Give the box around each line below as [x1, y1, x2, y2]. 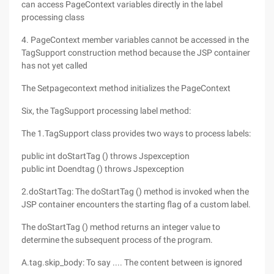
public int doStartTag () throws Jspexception [21, 151, 190, 161]
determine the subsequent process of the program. [21, 235, 213, 245]
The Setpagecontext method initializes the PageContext [21, 83, 231, 93]
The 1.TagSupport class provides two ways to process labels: [21, 128, 251, 138]
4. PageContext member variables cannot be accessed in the [21, 35, 249, 45]
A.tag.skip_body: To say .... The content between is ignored [21, 257, 242, 267]
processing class [21, 12, 84, 22]
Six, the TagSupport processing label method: [21, 106, 191, 116]
